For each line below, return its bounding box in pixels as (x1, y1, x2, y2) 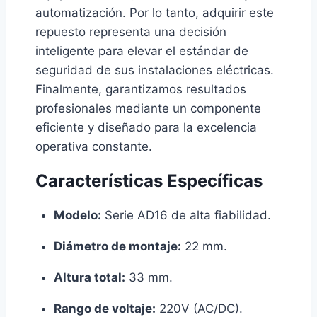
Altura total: (53, 270, 125, 284)
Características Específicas (35, 170, 263, 191)
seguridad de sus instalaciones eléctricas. (35, 62, 274, 77)
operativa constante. (35, 139, 152, 154)
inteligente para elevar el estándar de (35, 43, 248, 58)
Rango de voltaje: (53, 301, 156, 316)
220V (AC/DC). (155, 301, 243, 316)
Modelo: (53, 207, 101, 222)
